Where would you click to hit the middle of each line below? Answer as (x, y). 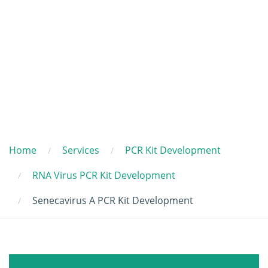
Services (81, 150)
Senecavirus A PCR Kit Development (113, 200)
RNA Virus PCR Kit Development (104, 175)
